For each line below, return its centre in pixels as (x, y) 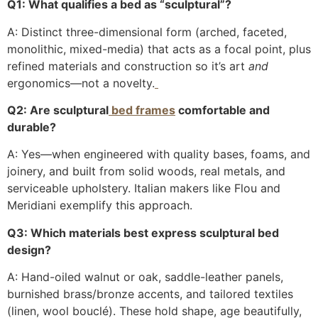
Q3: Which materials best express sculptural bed (143, 232)
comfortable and (223, 110)
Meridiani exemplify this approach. (100, 205)
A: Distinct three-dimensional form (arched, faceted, (147, 32)
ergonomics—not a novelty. (81, 83)
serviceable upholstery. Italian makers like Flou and (144, 188)
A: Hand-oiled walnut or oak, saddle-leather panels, (145, 277)
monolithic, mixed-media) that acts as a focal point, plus (159, 49)
